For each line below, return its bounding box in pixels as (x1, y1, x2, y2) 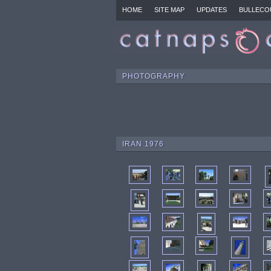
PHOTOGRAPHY (122, 72, 185, 80)
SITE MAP (154, 6, 184, 13)
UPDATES (197, 6, 227, 13)
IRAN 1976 (122, 140, 164, 148)
